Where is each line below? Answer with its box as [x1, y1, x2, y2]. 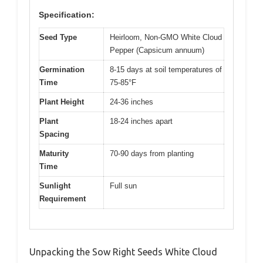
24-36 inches [110, 97, 153, 106]
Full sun [110, 181, 137, 190]
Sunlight [39, 181, 70, 190]
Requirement [39, 194, 86, 203]
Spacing [39, 129, 69, 139]
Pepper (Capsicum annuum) [110, 45, 204, 55]
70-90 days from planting [110, 149, 194, 158]
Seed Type [39, 32, 77, 42]
